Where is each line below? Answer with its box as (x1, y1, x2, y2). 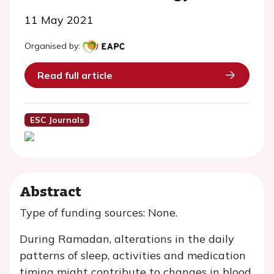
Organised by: (24, 40, 80, 51)
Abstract (20, 180, 81, 201)
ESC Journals (29, 114, 84, 125)
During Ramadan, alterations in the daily (20, 232, 234, 246)
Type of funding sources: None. (20, 206, 177, 220)
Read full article (37, 69, 113, 81)
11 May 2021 (24, 13, 94, 27)
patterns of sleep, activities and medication (20, 248, 246, 263)
